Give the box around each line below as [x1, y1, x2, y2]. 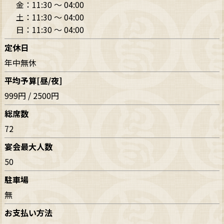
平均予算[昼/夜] [4, 74, 62, 87]
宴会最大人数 [4, 140, 53, 153]
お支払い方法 [4, 206, 53, 219]
